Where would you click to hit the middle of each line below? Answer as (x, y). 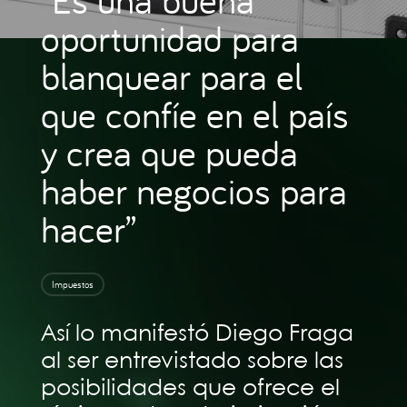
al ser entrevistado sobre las (192, 362)
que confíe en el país (194, 114)
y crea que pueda (169, 152)
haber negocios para (194, 190)
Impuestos (72, 284)
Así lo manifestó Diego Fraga (197, 334)
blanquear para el (171, 76)
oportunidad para (169, 38)
